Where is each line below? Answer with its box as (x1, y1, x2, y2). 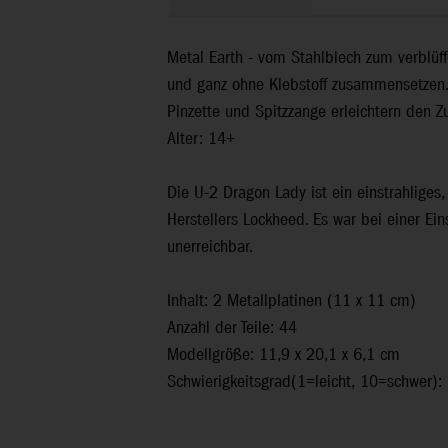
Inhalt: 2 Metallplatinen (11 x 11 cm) (167, 289, 416, 313)
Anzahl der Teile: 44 (167, 316, 297, 340)
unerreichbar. (167, 235, 253, 259)
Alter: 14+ (167, 127, 235, 151)
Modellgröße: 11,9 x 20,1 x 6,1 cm (167, 343, 400, 367)
